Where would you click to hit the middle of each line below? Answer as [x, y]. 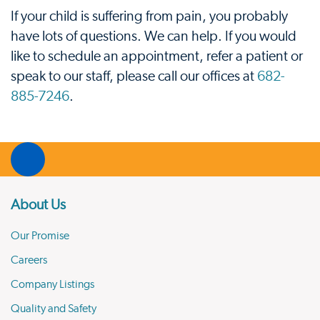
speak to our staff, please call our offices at [134, 76]
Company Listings [52, 284]
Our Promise [40, 236]
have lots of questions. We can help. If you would [154, 36]
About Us [38, 205]
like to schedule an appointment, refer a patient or [157, 56]
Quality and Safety [54, 309]
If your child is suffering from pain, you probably [149, 16]
